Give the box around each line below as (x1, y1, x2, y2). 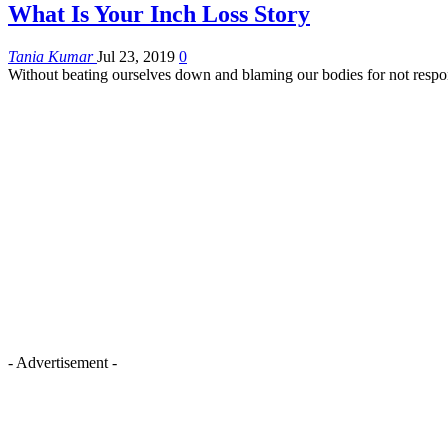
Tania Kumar (8, 47, 97, 65)
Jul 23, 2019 (97, 47, 175, 65)
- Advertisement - (8, 353, 117, 371)
